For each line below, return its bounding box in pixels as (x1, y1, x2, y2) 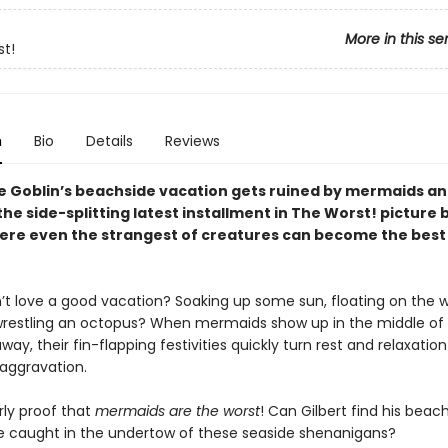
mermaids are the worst (94, 401, 260, 421)
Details (85, 131, 133, 151)
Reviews (164, 131, 220, 151)
